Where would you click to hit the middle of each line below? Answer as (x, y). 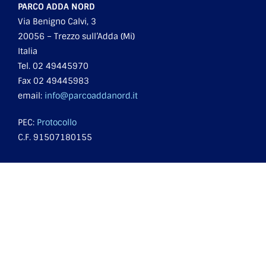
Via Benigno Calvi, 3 (57, 21)
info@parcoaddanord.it (91, 95)
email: (31, 95)
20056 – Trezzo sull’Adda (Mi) (76, 36)
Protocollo (57, 122)
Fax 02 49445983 (53, 80)
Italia (28, 51)
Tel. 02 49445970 (53, 66)
